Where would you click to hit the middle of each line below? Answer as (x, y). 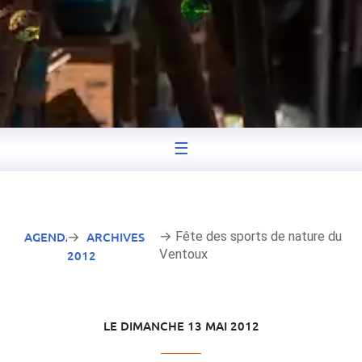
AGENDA (49, 237)
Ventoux (183, 255)
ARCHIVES (115, 237)
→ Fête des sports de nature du (250, 237)
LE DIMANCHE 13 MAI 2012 (181, 326)
